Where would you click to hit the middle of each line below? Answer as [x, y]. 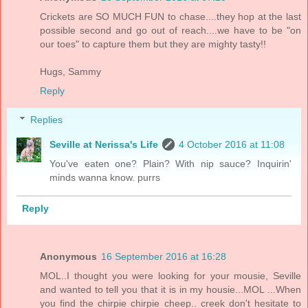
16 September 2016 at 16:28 [164, 256]
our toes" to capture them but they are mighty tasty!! [153, 44]
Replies [47, 119]
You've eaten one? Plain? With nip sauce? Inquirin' [170, 163]
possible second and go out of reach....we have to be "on [170, 31]
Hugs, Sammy [70, 72]
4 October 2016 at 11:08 [232, 144]
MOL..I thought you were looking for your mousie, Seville [170, 276]
